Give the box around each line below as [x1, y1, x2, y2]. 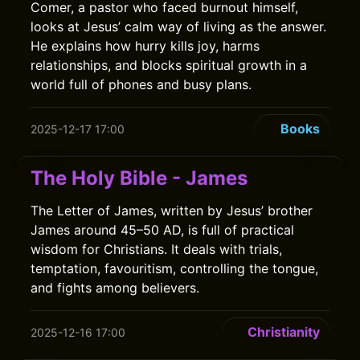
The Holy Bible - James [31, 166, 248, 190]
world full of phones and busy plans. [31, 76, 252, 92]
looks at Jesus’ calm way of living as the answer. [31, 18, 327, 35]
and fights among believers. [31, 280, 200, 296]
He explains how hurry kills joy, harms [31, 38, 260, 54]
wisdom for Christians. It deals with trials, [31, 241, 283, 257]
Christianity [247, 324, 320, 340]
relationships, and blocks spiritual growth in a [31, 57, 308, 73]
